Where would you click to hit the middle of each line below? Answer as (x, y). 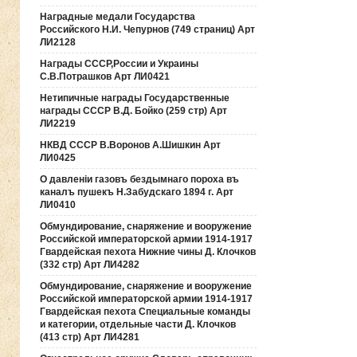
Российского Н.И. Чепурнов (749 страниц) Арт (147, 29)
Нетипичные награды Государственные (135, 98)
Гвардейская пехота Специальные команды (145, 312)
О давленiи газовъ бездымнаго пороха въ (139, 179)
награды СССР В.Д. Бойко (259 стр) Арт (133, 111)
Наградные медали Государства (118, 17)
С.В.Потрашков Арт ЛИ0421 (105, 76)
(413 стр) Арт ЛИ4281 (90, 337)
